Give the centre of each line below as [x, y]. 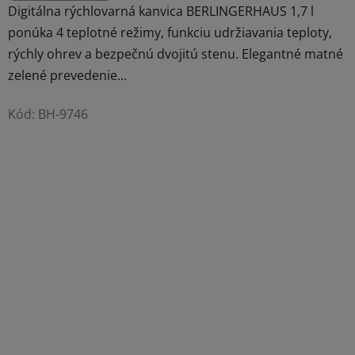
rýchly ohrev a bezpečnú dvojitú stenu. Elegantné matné [176, 53]
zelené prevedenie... [67, 75]
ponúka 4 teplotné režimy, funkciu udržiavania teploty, [170, 32]
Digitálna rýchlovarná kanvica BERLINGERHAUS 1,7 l [161, 11]
